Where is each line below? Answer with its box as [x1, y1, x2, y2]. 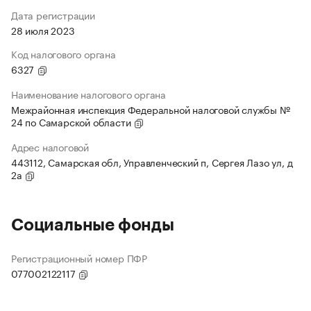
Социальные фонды [11, 217, 174, 234]
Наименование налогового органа [11, 86, 166, 102]
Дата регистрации [11, 7, 95, 23]
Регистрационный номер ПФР [11, 250, 147, 266]
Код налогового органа [11, 46, 116, 62]
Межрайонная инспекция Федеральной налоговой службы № [11, 101, 290, 117]
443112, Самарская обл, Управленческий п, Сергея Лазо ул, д [11, 154, 293, 170]
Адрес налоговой [11, 139, 89, 155]
